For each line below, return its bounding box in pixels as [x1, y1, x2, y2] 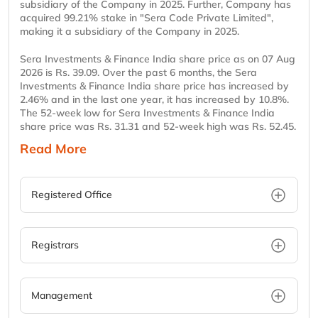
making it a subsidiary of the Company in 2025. [20, 25, 239, 38]
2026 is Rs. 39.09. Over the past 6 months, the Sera [20, 66, 257, 79]
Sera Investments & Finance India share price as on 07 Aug [20, 53, 295, 66]
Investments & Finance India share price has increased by [20, 79, 289, 93]
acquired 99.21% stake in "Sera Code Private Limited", [20, 11, 273, 25]
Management [31, 289, 92, 302]
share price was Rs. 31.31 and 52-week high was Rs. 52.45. [20, 120, 296, 133]
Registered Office [31, 188, 112, 202]
